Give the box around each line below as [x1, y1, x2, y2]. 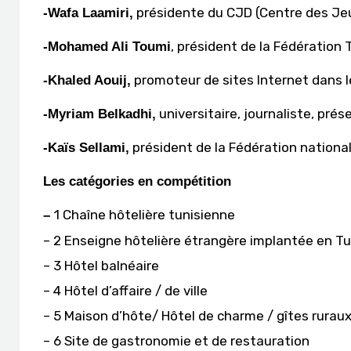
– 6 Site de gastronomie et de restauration [43, 333, 309, 349]
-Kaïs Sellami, [43, 140, 129, 155]
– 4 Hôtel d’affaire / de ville [43, 283, 208, 299]
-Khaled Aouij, [43, 73, 131, 88]
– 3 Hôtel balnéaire [43, 258, 159, 273]
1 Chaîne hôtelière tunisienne [54, 207, 235, 223]
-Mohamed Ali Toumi [43, 39, 171, 54]
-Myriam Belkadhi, [43, 107, 156, 121]
